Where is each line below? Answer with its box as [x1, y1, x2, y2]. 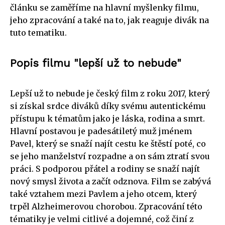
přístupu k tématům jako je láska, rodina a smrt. [10, 113, 205, 124]
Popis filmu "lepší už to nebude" [10, 56, 181, 69]
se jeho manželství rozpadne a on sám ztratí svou [10, 151, 210, 161]
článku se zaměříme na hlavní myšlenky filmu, [10, 2, 199, 13]
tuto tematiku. [10, 27, 67, 38]
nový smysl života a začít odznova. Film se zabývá [10, 176, 211, 186]
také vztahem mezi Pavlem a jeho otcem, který [10, 188, 197, 199]
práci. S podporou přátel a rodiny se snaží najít [10, 163, 200, 174]
